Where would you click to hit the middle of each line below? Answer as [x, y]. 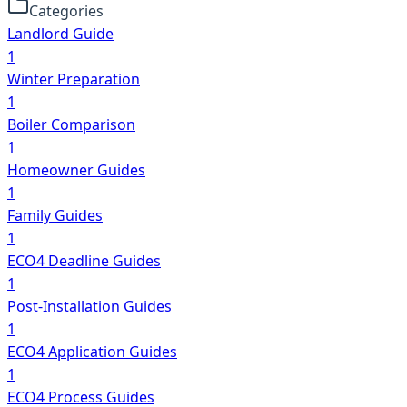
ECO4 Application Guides [92, 351]
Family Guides [55, 215]
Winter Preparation [74, 79]
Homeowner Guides [76, 169]
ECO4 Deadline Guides [84, 260]
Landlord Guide [60, 33]
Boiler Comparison [71, 124]
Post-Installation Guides [89, 306]
